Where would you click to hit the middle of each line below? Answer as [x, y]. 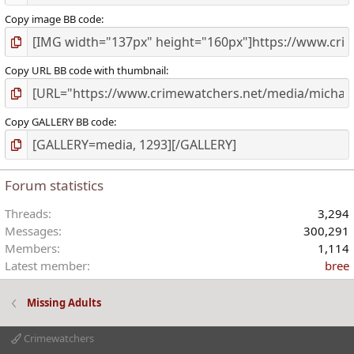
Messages [32, 231]
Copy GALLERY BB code [59, 122]
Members [31, 249]
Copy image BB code [53, 19]
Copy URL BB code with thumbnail [85, 71]
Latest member [46, 266]
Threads [26, 214]
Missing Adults [64, 303]
